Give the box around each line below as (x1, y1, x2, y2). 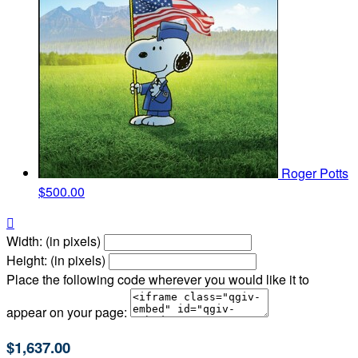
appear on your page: (6, 303, 127, 322)
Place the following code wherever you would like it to (6, 270, 309, 289)
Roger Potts (281, 164, 348, 183)
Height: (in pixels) (6, 251, 105, 270)
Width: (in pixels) (6, 232, 101, 251)
